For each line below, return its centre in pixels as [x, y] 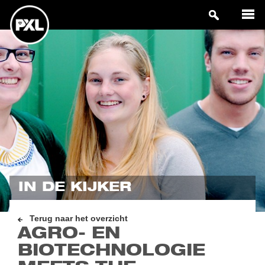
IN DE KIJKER [75, 188]
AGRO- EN [69, 234]
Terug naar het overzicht [79, 219]
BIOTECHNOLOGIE [112, 251]
